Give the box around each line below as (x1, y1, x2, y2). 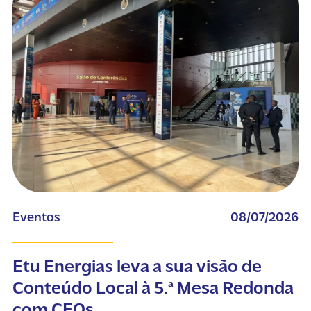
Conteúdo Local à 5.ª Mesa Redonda (12, 279, 294, 299)
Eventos (12, 211, 60, 225)
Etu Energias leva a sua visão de (12, 258, 262, 277)
